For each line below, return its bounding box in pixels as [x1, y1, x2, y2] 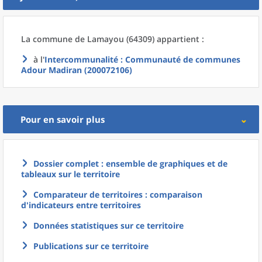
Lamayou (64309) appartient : [87, 33, 204, 44]
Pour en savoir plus [20, 113, 105, 125]
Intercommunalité [44, 54, 118, 65]
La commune [21, 33, 75, 44]
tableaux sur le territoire [21, 168, 120, 180]
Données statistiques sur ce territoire [33, 220, 184, 231]
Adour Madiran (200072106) [21, 64, 132, 75]
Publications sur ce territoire [33, 240, 149, 251]
